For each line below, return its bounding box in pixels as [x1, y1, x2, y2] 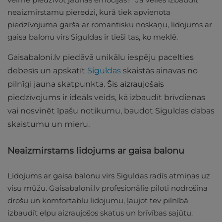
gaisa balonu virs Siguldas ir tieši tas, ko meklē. [7, 32, 180, 42]
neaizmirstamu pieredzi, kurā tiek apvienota [7, 7, 170, 17]
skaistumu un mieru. [7, 119, 90, 129]
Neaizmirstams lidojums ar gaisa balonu [7, 145, 184, 156]
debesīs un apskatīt [7, 66, 87, 76]
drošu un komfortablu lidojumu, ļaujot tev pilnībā [7, 196, 188, 206]
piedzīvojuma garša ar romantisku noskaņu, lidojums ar [7, 20, 212, 30]
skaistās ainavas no [121, 66, 198, 76]
